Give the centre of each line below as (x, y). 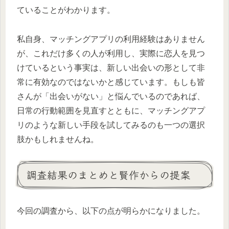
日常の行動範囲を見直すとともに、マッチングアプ (111, 110)
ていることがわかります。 (66, 10)
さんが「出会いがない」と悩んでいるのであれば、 (111, 96)
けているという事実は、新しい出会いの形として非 (111, 67)
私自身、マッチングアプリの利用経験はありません (111, 39)
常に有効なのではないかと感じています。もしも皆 (111, 82)
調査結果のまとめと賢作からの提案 (108, 174)
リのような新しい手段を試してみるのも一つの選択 (111, 125)
